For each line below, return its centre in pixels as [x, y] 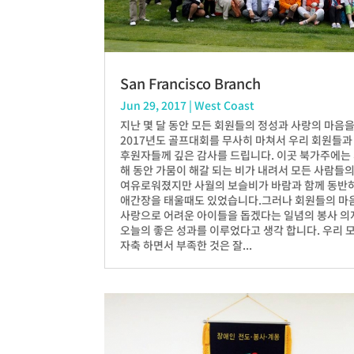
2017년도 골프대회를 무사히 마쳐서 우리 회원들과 [236, 139]
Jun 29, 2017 [153, 105]
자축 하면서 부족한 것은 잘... [186, 245]
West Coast [224, 105]
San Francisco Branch [190, 83]
